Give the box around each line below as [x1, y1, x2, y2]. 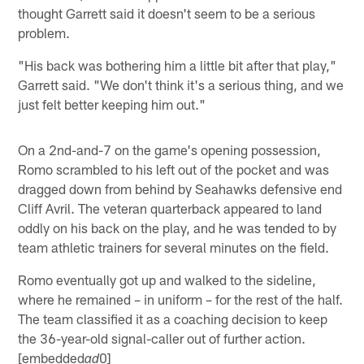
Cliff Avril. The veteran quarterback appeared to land [18, 199, 323, 216]
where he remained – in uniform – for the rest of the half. [18, 290, 344, 307]
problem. [18, 24, 71, 41]
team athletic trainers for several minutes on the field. [18, 238, 330, 255]
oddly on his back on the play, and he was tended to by [18, 219, 337, 236]
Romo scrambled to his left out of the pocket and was [18, 160, 330, 177]
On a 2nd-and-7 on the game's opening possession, [18, 141, 322, 158]
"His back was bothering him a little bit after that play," [18, 56, 337, 73]
